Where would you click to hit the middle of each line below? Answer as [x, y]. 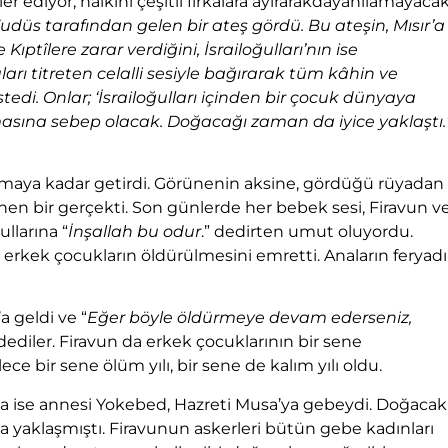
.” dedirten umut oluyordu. [307, 232]
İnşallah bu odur [134, 232]
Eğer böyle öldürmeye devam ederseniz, [249, 318]
